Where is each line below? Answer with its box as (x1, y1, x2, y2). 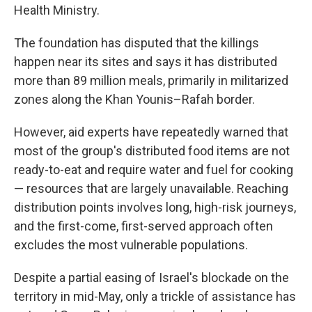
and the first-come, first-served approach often (14, 219, 273, 233)
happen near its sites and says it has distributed (14, 54, 277, 69)
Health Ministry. (14, 3, 100, 17)
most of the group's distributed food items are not (14, 143, 290, 158)
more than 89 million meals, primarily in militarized (14, 73, 288, 88)
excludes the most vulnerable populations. (14, 237, 248, 252)
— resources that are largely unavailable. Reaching (14, 181, 288, 196)
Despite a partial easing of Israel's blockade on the (14, 270, 289, 285)
